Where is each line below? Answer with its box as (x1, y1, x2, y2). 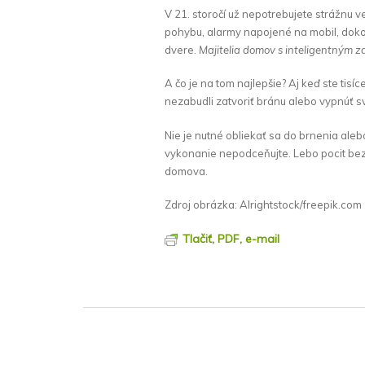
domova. (165, 164, 208, 178)
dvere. (165, 42, 199, 56)
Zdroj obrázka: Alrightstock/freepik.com (165, 198, 362, 212)
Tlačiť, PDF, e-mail (182, 231, 279, 246)
